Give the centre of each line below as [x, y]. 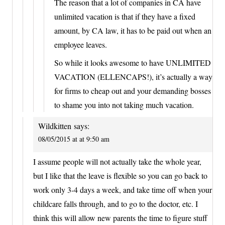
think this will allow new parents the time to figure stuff [120, 218]
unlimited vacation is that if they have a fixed [125, 16]
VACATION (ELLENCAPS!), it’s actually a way [133, 76]
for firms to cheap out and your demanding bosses [133, 90]
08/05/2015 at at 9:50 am [74, 139]
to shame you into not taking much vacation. [124, 104]
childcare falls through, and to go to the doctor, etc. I [116, 204]
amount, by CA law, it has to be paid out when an [133, 30]
